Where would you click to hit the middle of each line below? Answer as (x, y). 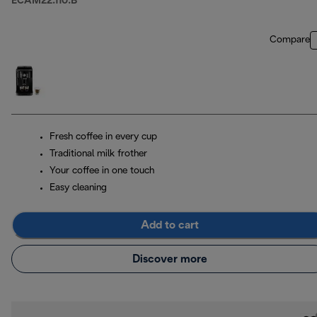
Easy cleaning (78, 188)
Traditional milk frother (98, 154)
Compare (290, 40)
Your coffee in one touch (102, 171)
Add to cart (170, 225)
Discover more (170, 259)
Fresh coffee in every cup (103, 137)
